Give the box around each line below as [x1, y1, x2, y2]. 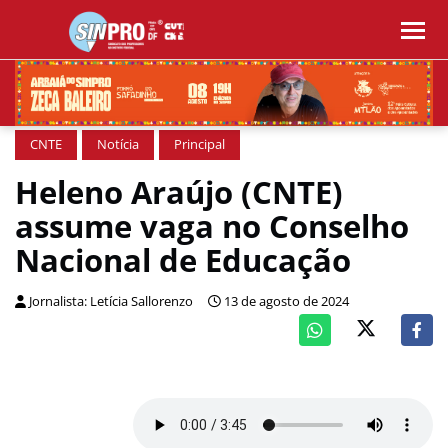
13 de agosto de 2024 [224, 293, 349, 310]
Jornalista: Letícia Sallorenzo [29, 293, 193, 310]
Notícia [97, 136, 139, 153]
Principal [174, 136, 225, 153]
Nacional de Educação [15, 239, 351, 281]
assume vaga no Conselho [15, 205, 409, 247]
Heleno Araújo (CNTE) [15, 171, 343, 213]
